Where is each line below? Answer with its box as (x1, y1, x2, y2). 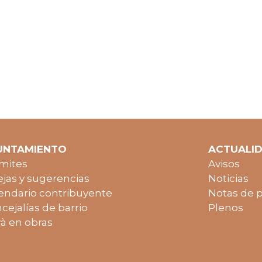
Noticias (208, 173, 249, 185)
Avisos (208, 158, 240, 170)
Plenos (208, 202, 243, 214)
